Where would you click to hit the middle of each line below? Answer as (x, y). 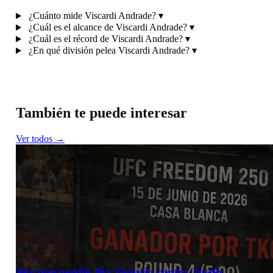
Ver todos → (40, 139)
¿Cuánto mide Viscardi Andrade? (92, 16)
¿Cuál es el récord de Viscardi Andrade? (105, 39)
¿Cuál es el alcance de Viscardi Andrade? (108, 27)
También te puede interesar (101, 113)
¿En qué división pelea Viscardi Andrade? (109, 51)
